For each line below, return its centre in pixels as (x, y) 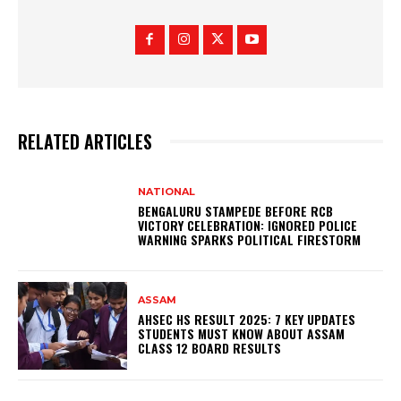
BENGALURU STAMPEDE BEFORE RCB (236, 210)
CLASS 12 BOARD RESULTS (210, 348)
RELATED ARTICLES (85, 142)
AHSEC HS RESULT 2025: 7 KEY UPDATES (247, 320)
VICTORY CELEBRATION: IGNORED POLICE (248, 225)
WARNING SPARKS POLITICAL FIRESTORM (250, 239)
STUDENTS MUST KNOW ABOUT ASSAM (242, 334)
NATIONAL (167, 191)
